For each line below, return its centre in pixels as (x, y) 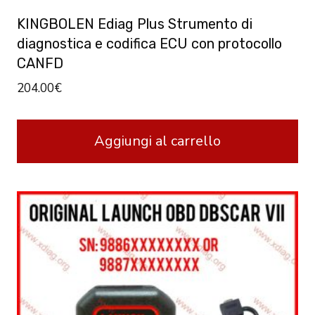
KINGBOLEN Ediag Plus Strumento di (135, 24)
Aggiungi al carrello (157, 141)
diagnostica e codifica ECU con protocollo (149, 43)
